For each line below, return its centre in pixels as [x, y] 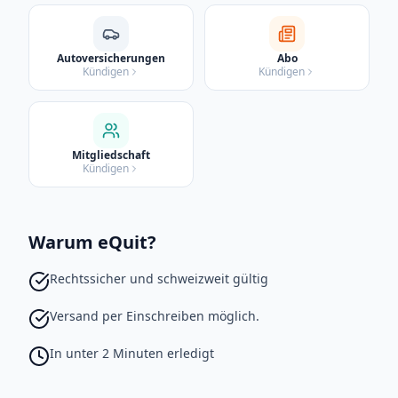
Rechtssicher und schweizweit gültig [159, 278]
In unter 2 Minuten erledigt [132, 353]
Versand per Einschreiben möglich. [155, 315]
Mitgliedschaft [111, 155]
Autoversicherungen [111, 58]
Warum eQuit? [92, 242]
